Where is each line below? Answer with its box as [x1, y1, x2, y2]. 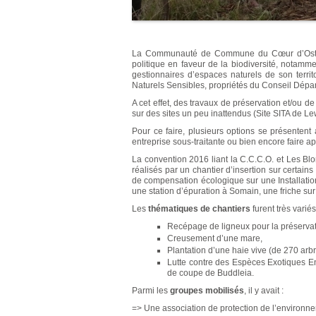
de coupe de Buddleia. [167, 268, 254, 278]
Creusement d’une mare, [167, 233, 262, 243]
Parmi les [132, 286, 170, 296]
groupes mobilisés [170, 286, 244, 296]
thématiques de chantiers [148, 204, 250, 214]
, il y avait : [244, 286, 284, 296]
